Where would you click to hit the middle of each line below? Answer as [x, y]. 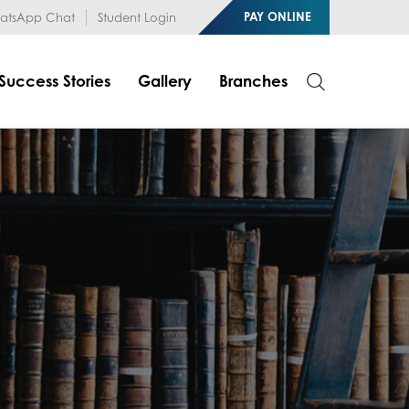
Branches [253, 81]
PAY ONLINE [277, 16]
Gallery [164, 81]
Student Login [136, 17]
